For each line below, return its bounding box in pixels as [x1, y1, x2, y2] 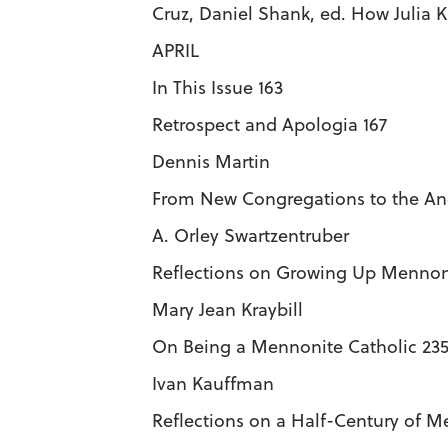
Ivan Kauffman [152, 371, 274, 396]
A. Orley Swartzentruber [152, 223, 349, 248]
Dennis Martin [152, 149, 270, 174]
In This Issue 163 [152, 75, 283, 100]
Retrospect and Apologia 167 [152, 112, 387, 137]
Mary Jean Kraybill [152, 297, 303, 322]
